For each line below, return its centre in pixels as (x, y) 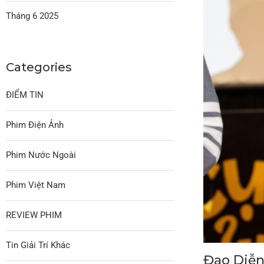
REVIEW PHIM (34, 215)
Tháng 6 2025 (32, 16)
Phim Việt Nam (36, 185)
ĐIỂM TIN (25, 95)
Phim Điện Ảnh (35, 125)
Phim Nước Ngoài (41, 155)
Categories (39, 67)
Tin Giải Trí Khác (38, 245)
